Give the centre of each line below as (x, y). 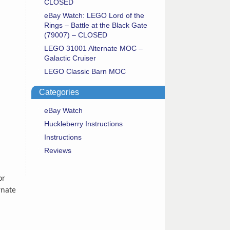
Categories (59, 92)
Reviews (58, 150)
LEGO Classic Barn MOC (85, 71)
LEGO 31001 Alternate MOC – (93, 48)
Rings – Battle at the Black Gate (96, 25)
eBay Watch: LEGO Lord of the (94, 15)
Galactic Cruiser (70, 58)
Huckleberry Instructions (83, 123)
